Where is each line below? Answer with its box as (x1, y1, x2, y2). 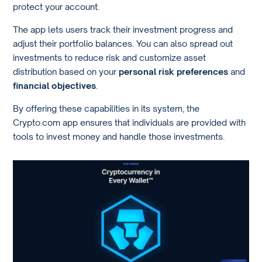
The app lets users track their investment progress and (13, 24, 233, 35)
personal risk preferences (119, 66, 229, 77)
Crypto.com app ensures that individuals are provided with (13, 116, 246, 127)
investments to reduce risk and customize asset (13, 52, 206, 63)
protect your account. (13, 1, 100, 12)
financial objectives (13, 80, 96, 91)
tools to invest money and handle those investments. (13, 130, 225, 142)
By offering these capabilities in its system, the (13, 102, 200, 113)
